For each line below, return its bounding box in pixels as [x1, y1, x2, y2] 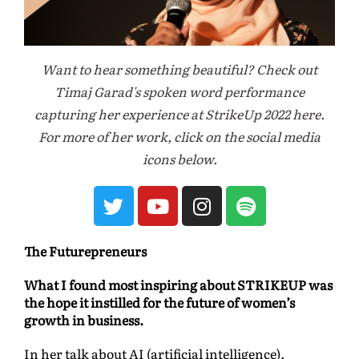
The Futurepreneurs [24, 241, 149, 261]
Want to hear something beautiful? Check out [42, 59, 317, 79]
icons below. [142, 149, 217, 169]
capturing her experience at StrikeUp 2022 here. [34, 104, 325, 124]
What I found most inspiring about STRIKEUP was [24, 275, 333, 295]
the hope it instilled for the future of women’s [24, 292, 295, 313]
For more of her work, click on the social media [38, 127, 321, 147]
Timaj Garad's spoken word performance [54, 82, 305, 102]
